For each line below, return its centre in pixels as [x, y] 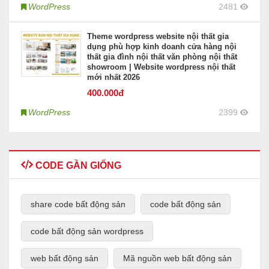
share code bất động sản [78, 204]
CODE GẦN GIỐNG [77, 166]
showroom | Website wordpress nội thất [161, 67]
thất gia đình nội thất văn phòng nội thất [162, 57]
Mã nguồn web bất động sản [177, 258]
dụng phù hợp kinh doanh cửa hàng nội [162, 47]
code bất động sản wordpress [87, 231]
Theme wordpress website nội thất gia [158, 37]
